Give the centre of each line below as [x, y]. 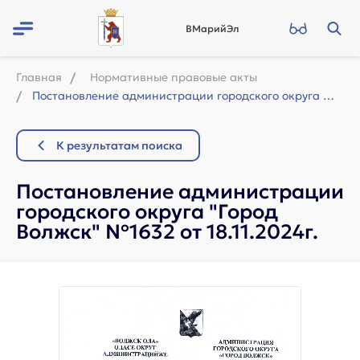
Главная [39, 77]
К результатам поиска [119, 145]
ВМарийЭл [212, 29]
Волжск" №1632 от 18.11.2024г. [167, 232]
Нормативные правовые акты [174, 77]
